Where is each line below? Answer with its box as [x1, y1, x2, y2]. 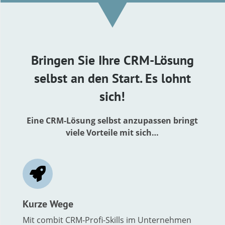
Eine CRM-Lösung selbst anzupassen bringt [27, 115, 198, 126]
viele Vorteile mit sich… [66, 127, 159, 138]
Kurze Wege [22, 197, 73, 210]
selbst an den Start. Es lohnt [34, 69, 191, 86]
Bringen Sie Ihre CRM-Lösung [31, 51, 194, 68]
